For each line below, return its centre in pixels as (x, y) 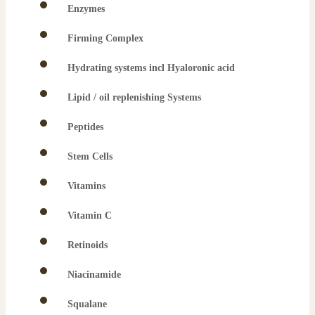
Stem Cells (90, 156)
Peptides (85, 127)
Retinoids (88, 245)
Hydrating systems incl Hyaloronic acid (151, 67)
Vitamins (86, 186)
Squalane (87, 304)
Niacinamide (94, 274)
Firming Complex (105, 38)
